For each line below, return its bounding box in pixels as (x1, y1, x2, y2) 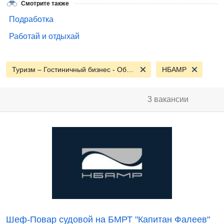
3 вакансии (147, 95, 188, 103)
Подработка (9, 15, 53, 23)
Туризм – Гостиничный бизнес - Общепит (126, 65, 133, 73)
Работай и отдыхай (9, 32, 79, 40)
